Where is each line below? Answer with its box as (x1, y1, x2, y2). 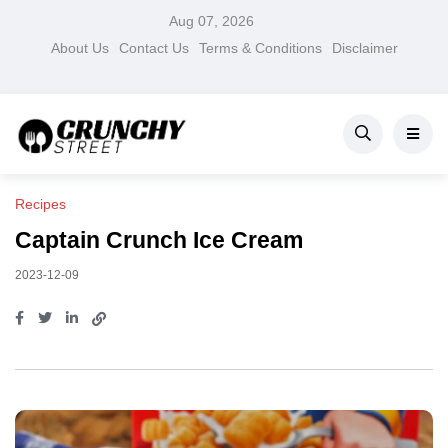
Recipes (15, 196, 66, 213)
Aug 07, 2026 (169, 13, 254, 29)
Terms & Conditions (198, 40, 322, 56)
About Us (50, 40, 109, 56)
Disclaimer (331, 40, 398, 56)
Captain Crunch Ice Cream (15, 227, 303, 254)
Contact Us (118, 40, 189, 56)
